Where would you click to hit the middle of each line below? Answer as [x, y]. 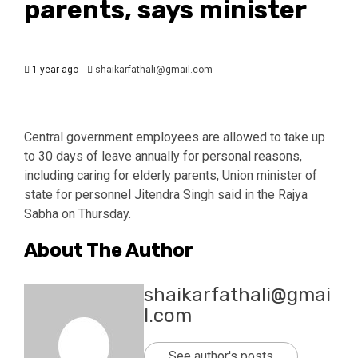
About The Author [109, 250]
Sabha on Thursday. [78, 213]
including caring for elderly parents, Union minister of [171, 175]
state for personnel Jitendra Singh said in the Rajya [166, 194]
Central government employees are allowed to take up [175, 137]
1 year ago [54, 69]
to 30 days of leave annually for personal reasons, [163, 156]
